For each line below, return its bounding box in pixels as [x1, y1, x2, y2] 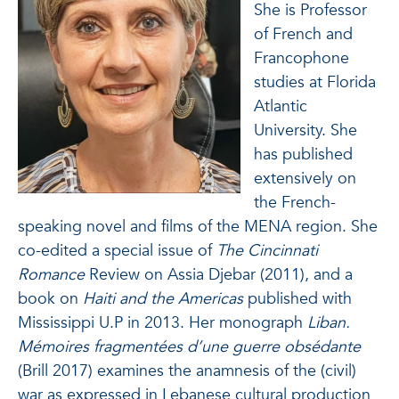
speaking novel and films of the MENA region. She [18, 216, 378, 238]
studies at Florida [254, 71, 376, 94]
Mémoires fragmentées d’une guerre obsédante [18, 336, 361, 358]
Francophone [254, 47, 349, 69]
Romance [18, 264, 89, 286]
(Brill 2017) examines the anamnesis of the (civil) [18, 360, 356, 382]
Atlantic [254, 95, 307, 118]
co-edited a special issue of [18, 240, 216, 262]
